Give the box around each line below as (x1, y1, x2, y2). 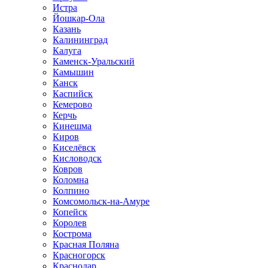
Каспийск (53, 89, 93, 99)
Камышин (53, 67, 94, 77)
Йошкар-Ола (53, 13, 105, 23)
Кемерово (53, 99, 92, 109)
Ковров (53, 164, 83, 174)
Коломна (53, 175, 89, 185)
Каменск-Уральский (53, 56, 135, 66)
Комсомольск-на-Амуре (53, 196, 150, 206)
